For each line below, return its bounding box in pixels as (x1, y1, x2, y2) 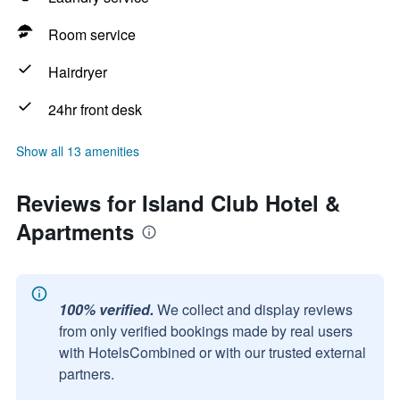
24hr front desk (48, 99, 142, 120)
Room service (48, 24, 136, 45)
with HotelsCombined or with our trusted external (59, 342, 366, 362)
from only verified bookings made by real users (59, 321, 353, 341)
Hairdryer (48, 62, 107, 82)
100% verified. (59, 299, 154, 320)
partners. (59, 363, 114, 384)
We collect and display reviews (157, 299, 353, 320)
